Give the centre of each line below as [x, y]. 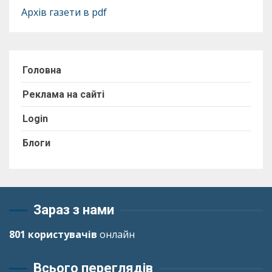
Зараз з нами [74, 210]
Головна [42, 70]
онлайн [116, 235]
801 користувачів [53, 235]
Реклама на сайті [63, 95]
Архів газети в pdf [64, 12]
